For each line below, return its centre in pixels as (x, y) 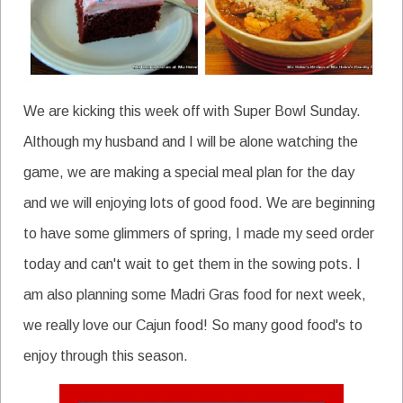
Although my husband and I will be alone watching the (191, 141)
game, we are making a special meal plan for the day (189, 172)
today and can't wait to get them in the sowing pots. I (192, 264)
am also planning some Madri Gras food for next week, (195, 294)
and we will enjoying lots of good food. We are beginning (199, 202)
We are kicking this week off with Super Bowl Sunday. (192, 111)
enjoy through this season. (106, 355)
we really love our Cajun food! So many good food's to (193, 325)
